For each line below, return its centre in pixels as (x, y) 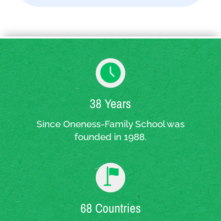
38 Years (110, 103)
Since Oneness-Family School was (110, 124)
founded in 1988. (110, 136)
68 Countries (110, 208)
